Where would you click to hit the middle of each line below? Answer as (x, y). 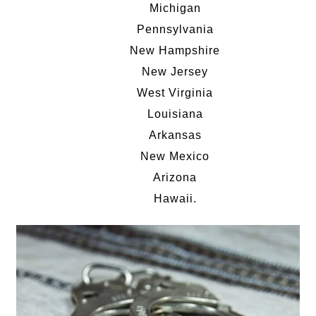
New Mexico (175, 156)
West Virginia (175, 92)
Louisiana (175, 114)
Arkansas (175, 135)
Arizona (175, 177)
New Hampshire (175, 50)
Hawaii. (175, 198)
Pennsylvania (175, 29)
